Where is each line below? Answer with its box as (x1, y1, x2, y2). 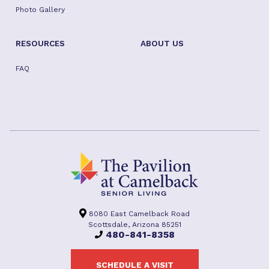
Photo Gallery (16, 5, 65, 14)
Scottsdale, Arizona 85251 (88, 220, 181, 229)
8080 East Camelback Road (86, 209, 190, 218)
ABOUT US (140, 38, 184, 48)
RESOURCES (16, 38, 65, 48)
